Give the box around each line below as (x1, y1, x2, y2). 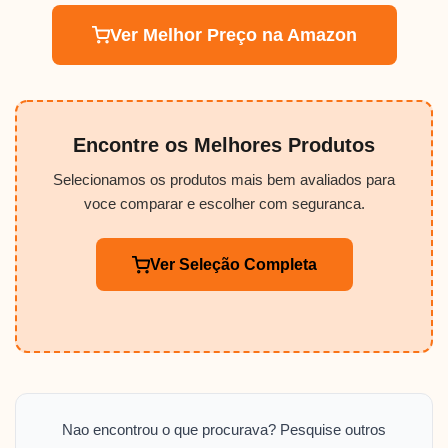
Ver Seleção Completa (149, 256, 317, 274)
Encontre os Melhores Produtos (73, 134, 375, 157)
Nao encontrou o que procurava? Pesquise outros (62, 421, 386, 439)
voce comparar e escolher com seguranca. (83, 195, 365, 213)
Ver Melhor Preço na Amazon (109, 25, 357, 46)
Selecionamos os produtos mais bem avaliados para (53, 171, 395, 189)
